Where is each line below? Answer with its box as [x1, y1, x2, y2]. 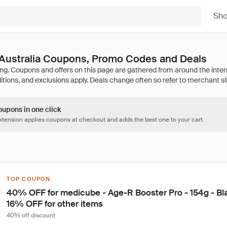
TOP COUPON [7, 175, 50, 182]
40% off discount [7, 211, 55, 219]
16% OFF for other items [7, 198, 103, 209]
